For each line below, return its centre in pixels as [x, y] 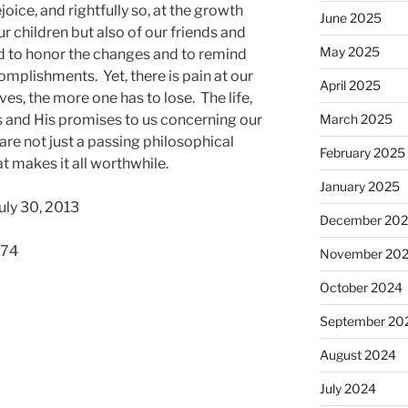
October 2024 [361, 287]
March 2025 [356, 118]
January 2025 [359, 186]
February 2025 [362, 152]
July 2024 [347, 388]
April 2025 [350, 85]
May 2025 [349, 51]
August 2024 [357, 354]
